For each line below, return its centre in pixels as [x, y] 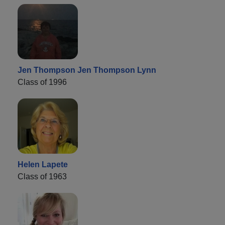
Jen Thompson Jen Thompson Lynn [87, 70]
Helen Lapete [43, 164]
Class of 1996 [42, 82]
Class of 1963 [42, 176]
